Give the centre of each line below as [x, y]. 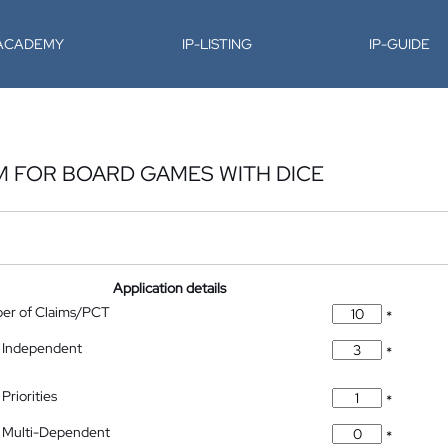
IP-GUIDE [400, 44]
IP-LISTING [216, 44]
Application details [170, 288]
